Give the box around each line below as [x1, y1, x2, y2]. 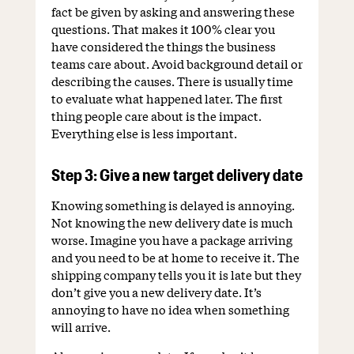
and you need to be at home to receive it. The [51, 248, 299, 266]
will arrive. [51, 318, 111, 336]
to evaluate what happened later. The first [51, 89, 283, 107]
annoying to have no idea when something [51, 300, 289, 318]
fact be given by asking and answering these [51, 2, 295, 21]
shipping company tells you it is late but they [51, 265, 301, 284]
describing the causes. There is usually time [51, 72, 293, 90]
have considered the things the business [51, 37, 276, 55]
